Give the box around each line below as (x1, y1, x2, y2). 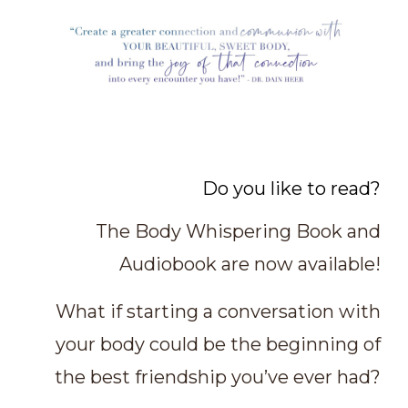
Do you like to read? (202, 177, 381, 199)
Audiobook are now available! (119, 252, 381, 275)
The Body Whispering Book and (96, 219, 381, 242)
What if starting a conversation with (56, 300, 381, 322)
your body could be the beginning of (56, 332, 381, 355)
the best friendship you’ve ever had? (55, 365, 381, 388)
